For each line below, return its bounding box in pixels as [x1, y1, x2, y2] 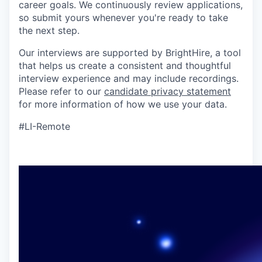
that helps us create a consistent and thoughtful [19, 60, 231, 72]
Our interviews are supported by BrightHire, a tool [19, 47, 241, 59]
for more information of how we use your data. [19, 98, 227, 111]
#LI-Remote [19, 120, 70, 133]
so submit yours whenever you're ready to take [19, 12, 228, 24]
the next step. [19, 25, 80, 37]
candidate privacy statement [104, 85, 231, 98]
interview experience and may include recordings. [19, 73, 239, 85]
